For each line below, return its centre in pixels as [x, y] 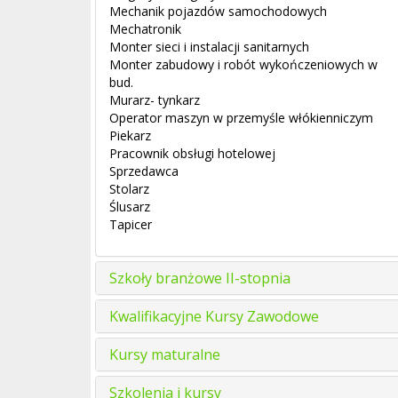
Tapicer [131, 224]
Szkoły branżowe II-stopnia [200, 278]
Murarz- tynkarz [155, 100]
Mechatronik [145, 29]
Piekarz [130, 135]
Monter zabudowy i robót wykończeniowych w [243, 64]
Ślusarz [130, 207]
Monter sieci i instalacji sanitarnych [209, 47]
